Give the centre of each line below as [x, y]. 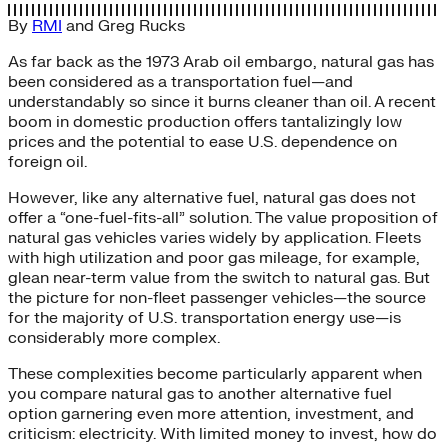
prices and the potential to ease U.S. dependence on [202, 141]
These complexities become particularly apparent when [215, 373]
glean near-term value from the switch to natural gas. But [219, 277]
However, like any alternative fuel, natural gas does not [212, 197]
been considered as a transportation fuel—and [180, 81]
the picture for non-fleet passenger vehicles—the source [217, 297]
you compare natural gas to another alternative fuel [200, 393]
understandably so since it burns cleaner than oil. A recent [222, 101]
